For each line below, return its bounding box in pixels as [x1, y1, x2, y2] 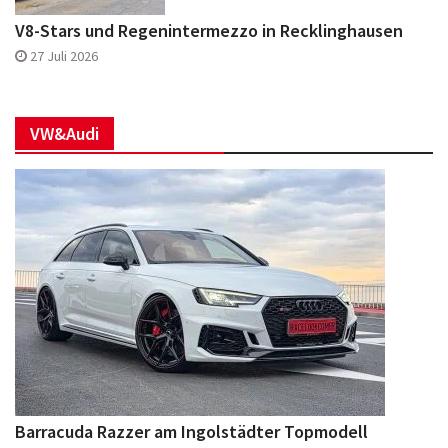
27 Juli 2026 [30, 46, 98, 65]
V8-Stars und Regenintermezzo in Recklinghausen [15, 18, 403, 42]
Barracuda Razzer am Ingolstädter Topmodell [15, 419, 368, 443]
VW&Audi [30, 121, 99, 145]
